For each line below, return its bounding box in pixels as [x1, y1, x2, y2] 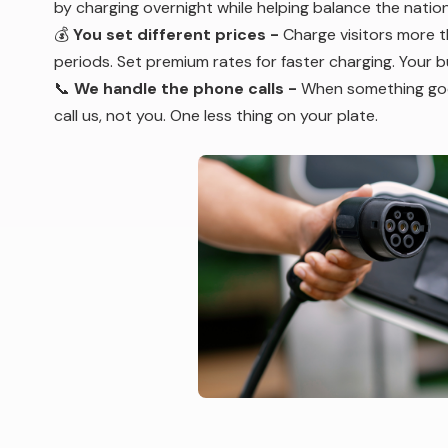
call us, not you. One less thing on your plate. [54, 105, 378, 126]
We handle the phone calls [74, 78, 284, 99]
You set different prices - [73, 24, 283, 45]
